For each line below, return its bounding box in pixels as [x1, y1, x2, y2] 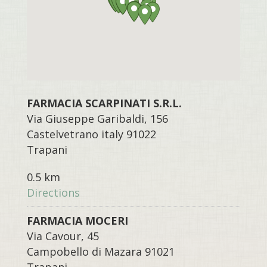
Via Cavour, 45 [26, 229, 99, 244]
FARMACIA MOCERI [26, 213, 128, 228]
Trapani [26, 142, 67, 157]
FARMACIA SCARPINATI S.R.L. [26, 96, 182, 111]
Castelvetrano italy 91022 [26, 127, 156, 142]
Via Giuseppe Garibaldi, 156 [26, 111, 168, 126]
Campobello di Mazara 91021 [26, 244, 175, 259]
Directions [26, 185, 80, 200]
